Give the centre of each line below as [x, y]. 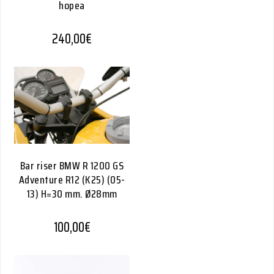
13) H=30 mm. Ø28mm [72, 194]
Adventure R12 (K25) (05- [72, 180]
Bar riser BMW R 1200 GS [72, 166]
